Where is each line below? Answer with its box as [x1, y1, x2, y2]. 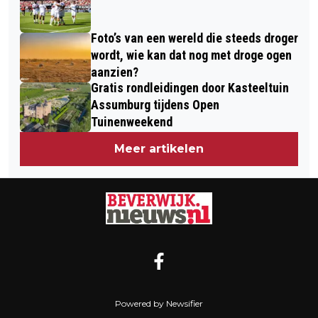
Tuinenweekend [91, 114, 172, 130]
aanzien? [91, 65, 138, 80]
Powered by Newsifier [115, 297, 203, 309]
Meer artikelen [114, 142, 204, 156]
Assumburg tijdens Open [91, 97, 219, 113]
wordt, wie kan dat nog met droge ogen [91, 48, 292, 63]
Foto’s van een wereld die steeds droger [91, 31, 298, 46]
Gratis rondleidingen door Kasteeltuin [91, 80, 289, 96]
